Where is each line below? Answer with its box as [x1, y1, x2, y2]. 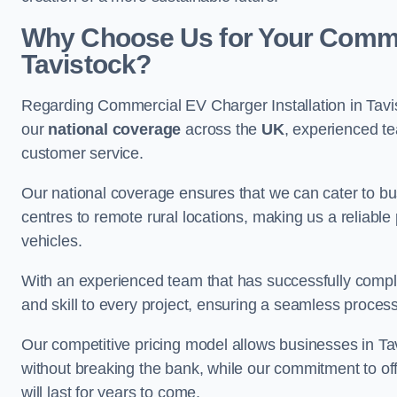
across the [181, 121, 262, 138]
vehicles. [21, 232, 82, 250]
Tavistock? [21, 50, 151, 79]
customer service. [21, 144, 144, 162]
